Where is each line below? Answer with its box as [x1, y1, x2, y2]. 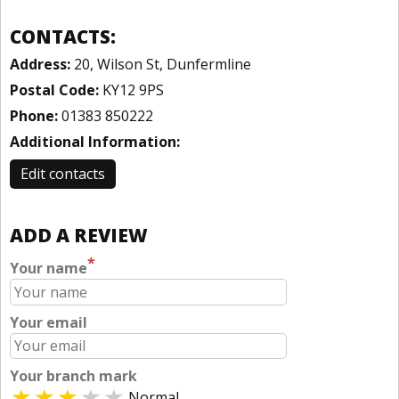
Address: [10, 54, 70, 74]
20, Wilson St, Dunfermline [70, 54, 251, 74]
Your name [10, 258, 87, 279]
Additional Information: [10, 132, 180, 151]
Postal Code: [10, 80, 99, 100]
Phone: [10, 106, 58, 126]
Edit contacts [20, 164, 105, 183]
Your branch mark [10, 366, 137, 387]
